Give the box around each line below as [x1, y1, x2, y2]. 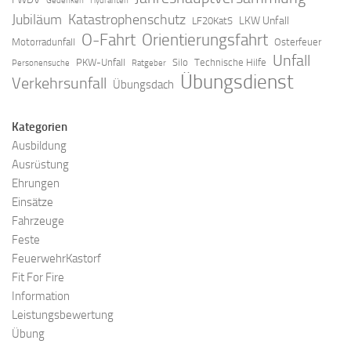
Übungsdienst [180, 70, 294, 95]
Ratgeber [132, 58, 166, 69]
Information [12, 289, 70, 304]
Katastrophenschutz [68, 11, 186, 29]
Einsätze [12, 195, 53, 210]
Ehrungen [12, 176, 60, 191]
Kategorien [12, 120, 67, 135]
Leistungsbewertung [12, 308, 114, 323]
